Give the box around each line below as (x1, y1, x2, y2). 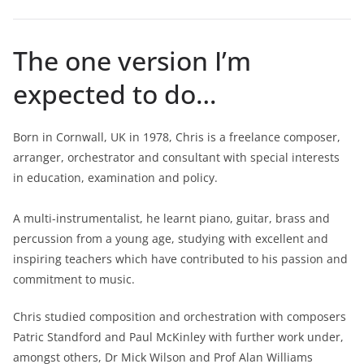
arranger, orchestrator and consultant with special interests (13, 149, 340, 165)
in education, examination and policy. (13, 169, 221, 185)
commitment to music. (13, 271, 135, 287)
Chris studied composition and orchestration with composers (13, 308, 346, 324)
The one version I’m (13, 42, 251, 78)
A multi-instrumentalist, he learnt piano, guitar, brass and (13, 210, 330, 226)
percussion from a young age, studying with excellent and (13, 230, 328, 246)
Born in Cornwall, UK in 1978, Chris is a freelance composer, (13, 128, 340, 145)
